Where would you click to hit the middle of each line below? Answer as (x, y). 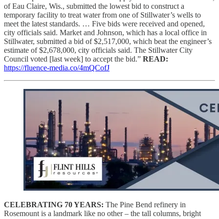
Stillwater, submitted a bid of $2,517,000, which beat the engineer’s (108, 41)
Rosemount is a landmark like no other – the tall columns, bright (102, 213)
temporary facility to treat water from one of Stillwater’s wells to (102, 15)
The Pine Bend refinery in (145, 204)
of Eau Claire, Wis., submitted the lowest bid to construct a (94, 6)
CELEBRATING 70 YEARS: (54, 204)
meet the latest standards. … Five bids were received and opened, (104, 23)
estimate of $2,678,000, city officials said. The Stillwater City (98, 50)
